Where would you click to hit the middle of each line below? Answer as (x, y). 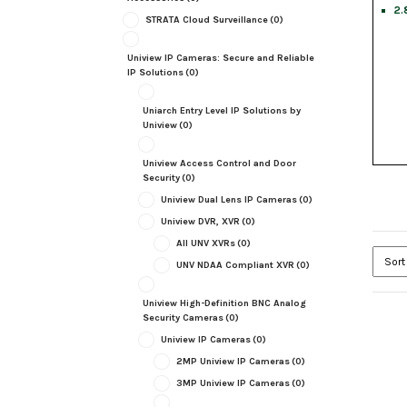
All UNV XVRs (205, 243)
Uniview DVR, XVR (200, 222)
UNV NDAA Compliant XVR (235, 265)
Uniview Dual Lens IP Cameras (228, 200)
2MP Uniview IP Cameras (233, 362)
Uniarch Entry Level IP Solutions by (221, 111)
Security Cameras (183, 318)
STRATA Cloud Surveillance (206, 20)
